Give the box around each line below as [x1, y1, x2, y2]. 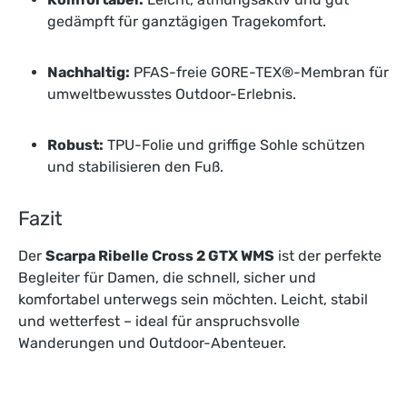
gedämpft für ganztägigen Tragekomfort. [47, 13, 326, 31]
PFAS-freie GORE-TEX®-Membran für [130, 64, 389, 82]
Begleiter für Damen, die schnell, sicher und [18, 269, 316, 287]
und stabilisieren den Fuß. [47, 158, 223, 176]
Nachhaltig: [47, 64, 130, 82]
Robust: [47, 136, 104, 154]
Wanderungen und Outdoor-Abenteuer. [18, 334, 286, 352]
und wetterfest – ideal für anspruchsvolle [18, 313, 300, 331]
